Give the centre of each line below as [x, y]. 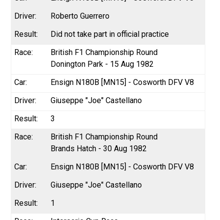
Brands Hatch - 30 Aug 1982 [99, 148]
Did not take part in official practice [110, 34]
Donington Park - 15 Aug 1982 [102, 64]
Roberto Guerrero [80, 16]
